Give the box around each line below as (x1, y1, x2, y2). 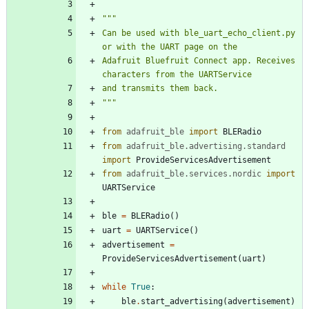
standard (247, 141, 286, 152)
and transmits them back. (102, 83, 218, 94)
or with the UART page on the (102, 42, 237, 52)
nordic (232, 169, 261, 179)
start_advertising (141, 297, 223, 307)
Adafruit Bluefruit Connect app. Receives (102, 56, 295, 66)
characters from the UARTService (102, 70, 252, 80)
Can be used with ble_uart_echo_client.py (102, 28, 295, 39)
